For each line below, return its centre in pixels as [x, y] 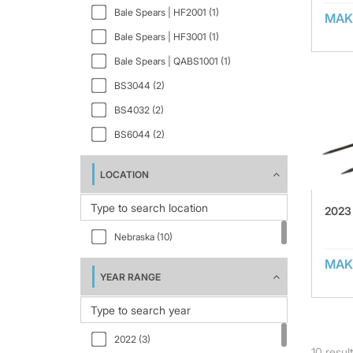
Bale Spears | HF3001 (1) [167, 37]
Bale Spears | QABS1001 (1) [173, 61]
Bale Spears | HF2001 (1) [167, 12]
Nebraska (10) [143, 237]
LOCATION [124, 175]
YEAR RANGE [130, 277]
